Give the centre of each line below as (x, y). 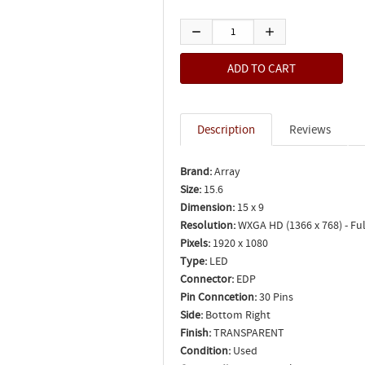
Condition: (205, 350)
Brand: (196, 171)
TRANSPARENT (248, 332)
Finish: (196, 332)
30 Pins (275, 297)
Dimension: (207, 207)
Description (226, 130)
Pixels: (195, 243)
